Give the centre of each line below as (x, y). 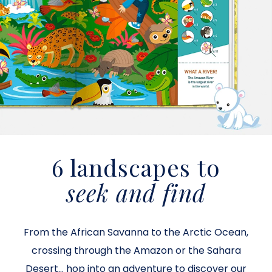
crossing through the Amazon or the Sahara (136, 251)
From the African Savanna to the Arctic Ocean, (136, 233)
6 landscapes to (136, 167)
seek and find (136, 193)
